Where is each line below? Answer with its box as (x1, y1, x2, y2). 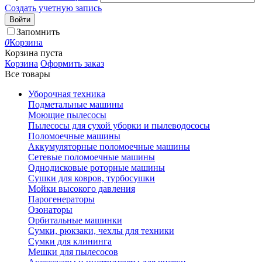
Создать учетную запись (5, 3, 102, 13)
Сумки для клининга (28, 236, 112, 246)
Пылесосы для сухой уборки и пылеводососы (28, 120, 210, 130)
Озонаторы (28, 205, 73, 215)
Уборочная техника (28, 89, 105, 99)
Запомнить (16, 27, 60, 37)
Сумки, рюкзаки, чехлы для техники (28, 226, 174, 236)
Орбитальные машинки (28, 215, 122, 225)
